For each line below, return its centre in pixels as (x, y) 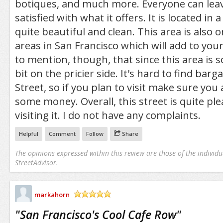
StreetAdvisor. (36, 162)
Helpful (28, 133)
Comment (62, 133)
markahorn (52, 194)
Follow (95, 133)
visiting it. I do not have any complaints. (108, 115)
